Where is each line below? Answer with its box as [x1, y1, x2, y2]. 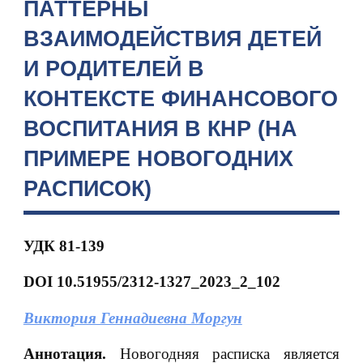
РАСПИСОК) [23, 176, 152, 201]
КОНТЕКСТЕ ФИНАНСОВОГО [23, 86, 338, 111]
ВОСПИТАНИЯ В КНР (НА [23, 116, 297, 141]
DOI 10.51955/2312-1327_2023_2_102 [23, 273, 280, 291]
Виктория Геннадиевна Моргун [23, 309, 242, 327]
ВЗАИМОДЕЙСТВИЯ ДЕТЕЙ [23, 26, 322, 51]
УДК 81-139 [23, 237, 105, 254]
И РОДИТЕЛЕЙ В [23, 56, 204, 81]
